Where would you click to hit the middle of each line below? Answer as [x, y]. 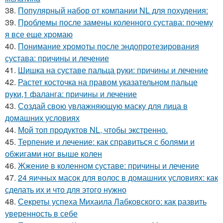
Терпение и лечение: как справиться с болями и [106, 142]
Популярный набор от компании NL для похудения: [113, 10]
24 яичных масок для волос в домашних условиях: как [118, 177]
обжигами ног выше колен [54, 154]
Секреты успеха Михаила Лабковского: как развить [112, 201]
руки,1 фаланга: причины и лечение [71, 94]
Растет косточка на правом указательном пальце [108, 82]
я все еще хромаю [39, 34]
